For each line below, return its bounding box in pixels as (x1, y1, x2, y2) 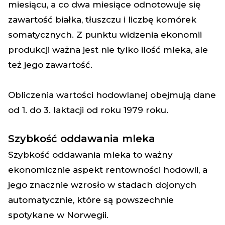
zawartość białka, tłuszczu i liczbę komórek (8, 15, 196, 25)
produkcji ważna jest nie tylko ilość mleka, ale (8, 45, 208, 55)
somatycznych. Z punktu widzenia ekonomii (8, 30, 202, 40)
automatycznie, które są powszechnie (8, 195, 174, 205)
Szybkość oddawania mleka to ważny (8, 150, 173, 160)
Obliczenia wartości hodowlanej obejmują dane (8, 90, 216, 100)
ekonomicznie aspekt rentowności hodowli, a (8, 165, 207, 175)
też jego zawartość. (8, 60, 92, 70)
